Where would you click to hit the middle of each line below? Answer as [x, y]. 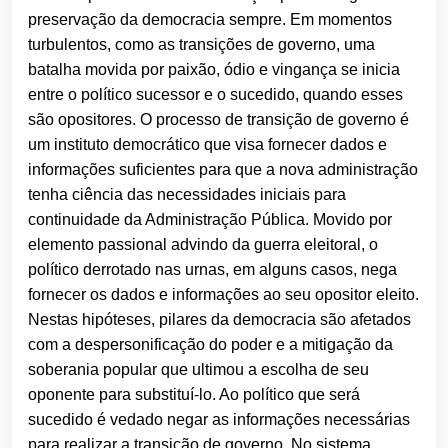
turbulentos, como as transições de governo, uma [201, 45]
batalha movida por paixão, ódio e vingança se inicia [214, 70]
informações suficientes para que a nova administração [223, 170]
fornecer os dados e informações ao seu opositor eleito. [223, 295]
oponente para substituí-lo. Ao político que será [194, 395]
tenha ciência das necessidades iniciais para [187, 195]
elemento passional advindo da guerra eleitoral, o [203, 245]
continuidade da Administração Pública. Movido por [210, 220]
